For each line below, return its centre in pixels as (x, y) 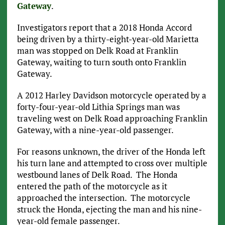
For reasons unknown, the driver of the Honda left (111, 152)
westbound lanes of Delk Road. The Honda (97, 175)
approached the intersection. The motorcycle (103, 198)
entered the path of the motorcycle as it (92, 186)
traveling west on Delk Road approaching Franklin (112, 119)
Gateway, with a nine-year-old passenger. (96, 130)
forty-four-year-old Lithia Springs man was (98, 107)
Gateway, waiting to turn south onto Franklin (101, 62)
